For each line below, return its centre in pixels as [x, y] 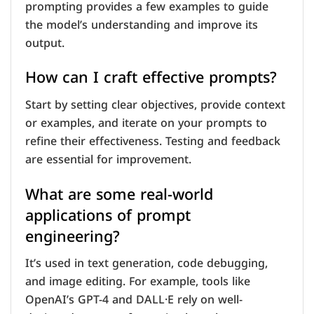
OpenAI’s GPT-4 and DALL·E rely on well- [134, 300]
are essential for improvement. [108, 159]
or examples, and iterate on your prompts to [146, 123]
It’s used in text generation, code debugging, [146, 264]
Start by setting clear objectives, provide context [155, 104]
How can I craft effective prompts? [151, 78]
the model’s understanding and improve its [142, 25]
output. [45, 43]
